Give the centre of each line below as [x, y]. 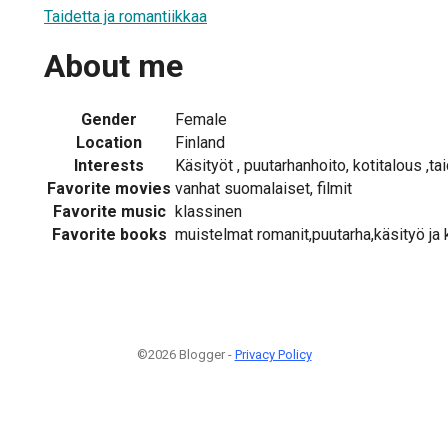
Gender [109, 119]
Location [109, 142]
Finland [200, 142]
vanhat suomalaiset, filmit [263, 188]
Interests [109, 165]
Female [201, 119]
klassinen [208, 211]
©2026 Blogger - [185, 354]
